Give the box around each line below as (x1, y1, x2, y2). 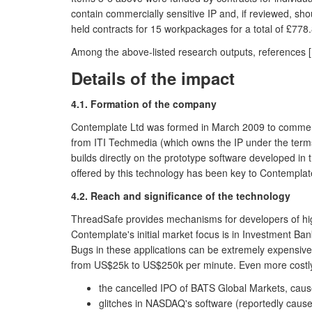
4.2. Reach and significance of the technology (71, 189, 290, 203)
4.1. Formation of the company (71, 97, 217, 111)
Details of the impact (71, 66, 235, 90)
